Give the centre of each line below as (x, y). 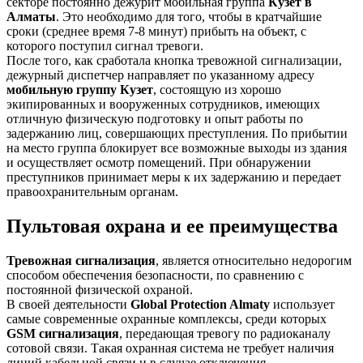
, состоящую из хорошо (217, 89)
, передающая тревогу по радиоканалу (225, 333)
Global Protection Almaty (200, 304)
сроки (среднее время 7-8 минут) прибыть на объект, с (156, 31)
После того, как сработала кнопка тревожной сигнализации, (174, 60)
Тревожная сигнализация (81, 260)
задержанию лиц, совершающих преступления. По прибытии (177, 133)
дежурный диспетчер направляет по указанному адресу (160, 75)
